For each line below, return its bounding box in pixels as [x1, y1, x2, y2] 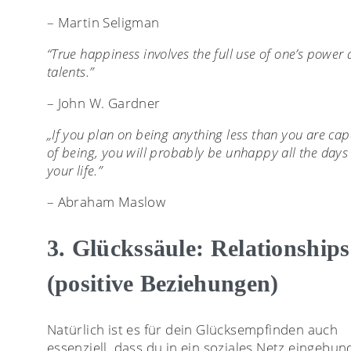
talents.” [46, 63, 94, 81]
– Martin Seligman [46, 13, 160, 32]
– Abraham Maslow [46, 193, 166, 212]
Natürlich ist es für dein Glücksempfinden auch [46, 320, 338, 339]
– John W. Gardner [46, 94, 161, 113]
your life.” [46, 161, 103, 180]
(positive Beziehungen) [46, 270, 279, 297]
